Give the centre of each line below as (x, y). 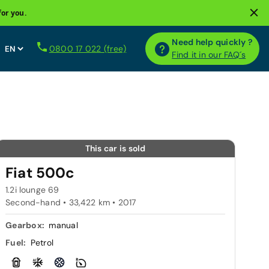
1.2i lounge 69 (32, 190)
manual (63, 225)
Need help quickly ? (212, 42)
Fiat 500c (40, 173)
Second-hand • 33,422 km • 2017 (71, 202)
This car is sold (115, 148)
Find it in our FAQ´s (209, 55)
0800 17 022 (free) (88, 48)
